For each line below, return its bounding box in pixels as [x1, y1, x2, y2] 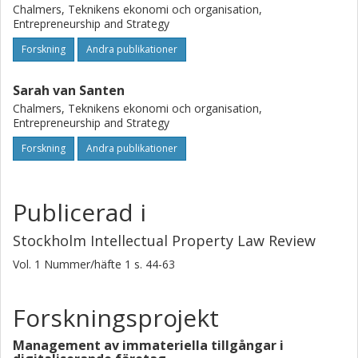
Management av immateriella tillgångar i [13, 336, 284, 354]
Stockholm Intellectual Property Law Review [13, 231, 316, 250]
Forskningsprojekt [13, 301, 219, 334]
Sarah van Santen [13, 82, 125, 99]
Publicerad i [13, 196, 146, 229]
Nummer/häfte [44, 257, 121, 272]
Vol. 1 [13, 257, 44, 272]
